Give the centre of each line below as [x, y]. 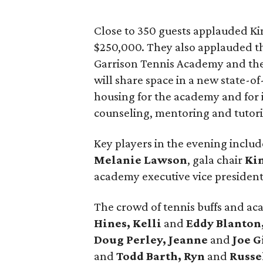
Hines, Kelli [129, 223]
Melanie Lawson [141, 160]
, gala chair [216, 160]
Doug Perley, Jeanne [151, 240]
